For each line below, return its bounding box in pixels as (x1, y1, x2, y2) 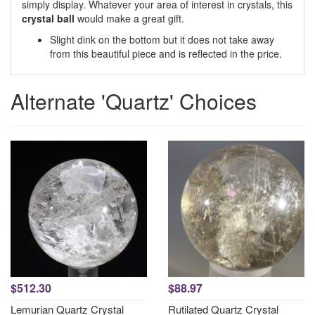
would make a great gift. (75, 11, 184, 25)
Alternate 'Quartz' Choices (11, 86, 257, 116)
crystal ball (22, 11, 75, 25)
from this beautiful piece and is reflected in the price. (50, 46, 282, 60)
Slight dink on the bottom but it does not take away (50, 32, 274, 46)
